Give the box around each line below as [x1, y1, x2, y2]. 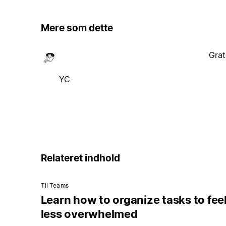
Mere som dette [40, 22, 113, 34]
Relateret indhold [40, 152, 120, 164]
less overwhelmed [40, 207, 138, 221]
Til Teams [40, 182, 69, 190]
